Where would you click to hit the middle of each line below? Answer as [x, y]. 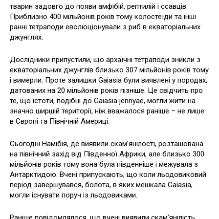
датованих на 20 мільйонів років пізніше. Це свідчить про [106, 90]
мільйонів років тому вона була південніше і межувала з [104, 164]
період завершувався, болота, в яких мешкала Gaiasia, [101, 185]
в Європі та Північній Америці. [60, 121]
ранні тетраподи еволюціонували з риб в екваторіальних [105, 27]
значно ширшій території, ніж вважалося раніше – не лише [107, 111]
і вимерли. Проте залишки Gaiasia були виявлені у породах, [109, 80]
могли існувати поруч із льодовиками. [74, 195]
